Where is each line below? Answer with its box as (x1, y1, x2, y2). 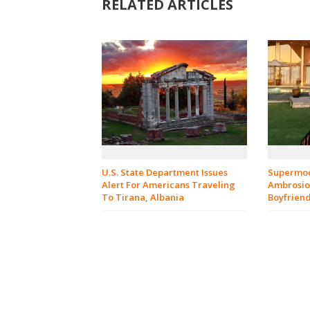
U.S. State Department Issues (102, 166, 228, 179)
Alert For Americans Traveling (102, 179, 235, 192)
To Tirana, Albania (102, 191, 184, 204)
